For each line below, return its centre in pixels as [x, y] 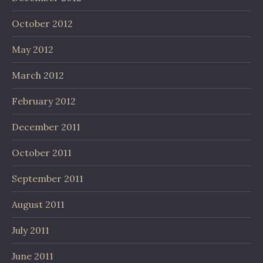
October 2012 [42, 23]
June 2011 [33, 256]
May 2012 [33, 49]
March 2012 [38, 75]
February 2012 [44, 101]
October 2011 [42, 153]
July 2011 [31, 230]
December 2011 [46, 127]
